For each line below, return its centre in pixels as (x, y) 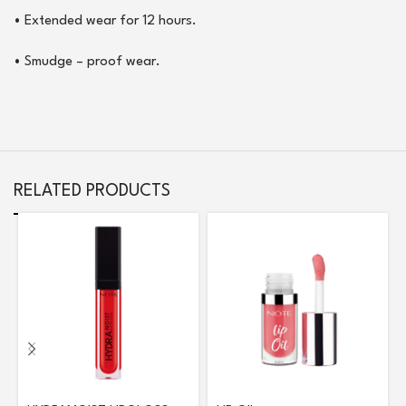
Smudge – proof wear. (92, 63)
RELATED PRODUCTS (92, 192)
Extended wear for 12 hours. (111, 22)
